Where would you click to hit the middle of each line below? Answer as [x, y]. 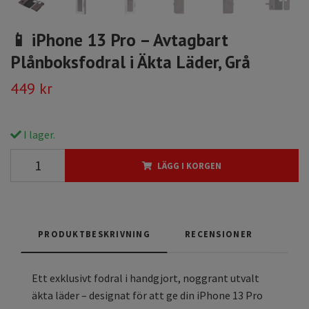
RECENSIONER [219, 234]
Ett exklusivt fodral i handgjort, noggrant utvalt [146, 278]
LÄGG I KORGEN [189, 166]
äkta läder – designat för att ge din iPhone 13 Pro [147, 296]
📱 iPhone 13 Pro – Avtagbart [119, 40]
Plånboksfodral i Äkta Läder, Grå [130, 62]
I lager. [38, 135]
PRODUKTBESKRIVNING [94, 234]
